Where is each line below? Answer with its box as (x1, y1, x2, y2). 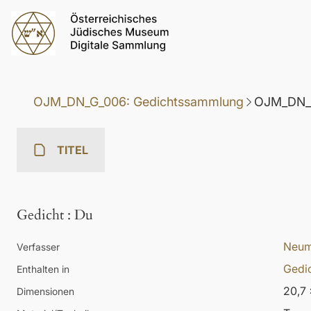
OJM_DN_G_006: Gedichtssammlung (33, 94, 244, 110)
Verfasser (17, 241, 60, 253)
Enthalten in (17, 263, 69, 276)
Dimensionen (17, 285, 74, 298)
